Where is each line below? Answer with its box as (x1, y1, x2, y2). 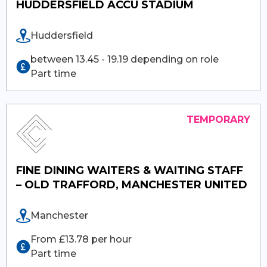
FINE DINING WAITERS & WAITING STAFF (16, 163, 244, 177)
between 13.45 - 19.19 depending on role (30, 53, 219, 65)
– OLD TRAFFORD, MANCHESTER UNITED (16, 178, 248, 191)
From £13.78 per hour (30, 233, 132, 245)
